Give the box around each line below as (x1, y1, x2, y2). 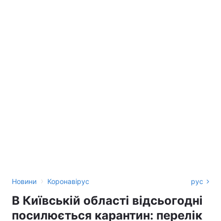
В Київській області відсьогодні (12, 193, 203, 208)
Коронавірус (47, 177, 89, 185)
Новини (12, 177, 37, 185)
